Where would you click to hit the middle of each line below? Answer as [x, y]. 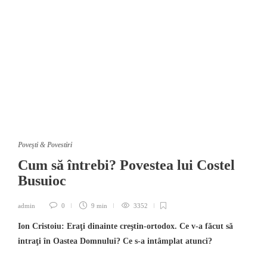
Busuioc [44, 181]
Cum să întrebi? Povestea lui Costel [126, 165]
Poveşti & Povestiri [45, 145]
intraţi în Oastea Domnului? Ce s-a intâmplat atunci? [115, 241]
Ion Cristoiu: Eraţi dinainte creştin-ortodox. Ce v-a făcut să [125, 226]
